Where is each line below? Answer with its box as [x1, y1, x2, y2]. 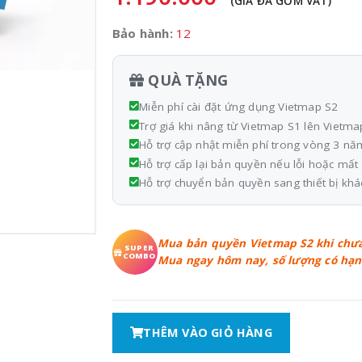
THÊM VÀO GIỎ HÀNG [143, 325, 272, 340]
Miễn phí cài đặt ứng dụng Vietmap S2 [139, 99, 339, 114]
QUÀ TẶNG [144, 70, 229, 90]
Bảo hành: [112, 25, 173, 41]
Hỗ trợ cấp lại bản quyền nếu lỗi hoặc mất [139, 156, 359, 171]
